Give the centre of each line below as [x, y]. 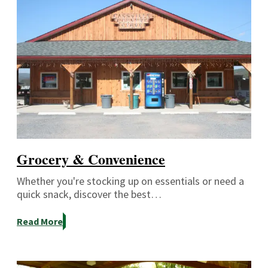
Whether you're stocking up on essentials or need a [130, 181]
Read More [40, 222]
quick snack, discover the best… [89, 194]
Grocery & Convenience [91, 159]
